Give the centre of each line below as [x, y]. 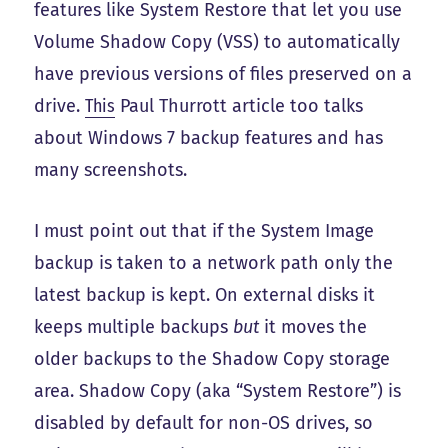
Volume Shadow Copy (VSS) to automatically [217, 41]
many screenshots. [111, 169]
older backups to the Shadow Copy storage [212, 358]
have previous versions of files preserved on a [223, 73]
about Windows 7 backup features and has [209, 137]
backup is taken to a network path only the [214, 262]
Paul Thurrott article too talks [239, 105]
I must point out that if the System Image [204, 230]
